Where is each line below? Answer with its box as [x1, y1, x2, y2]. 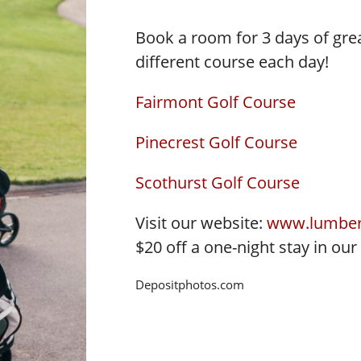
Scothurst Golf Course [135, 172, 301, 194]
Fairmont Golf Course [135, 91, 297, 114]
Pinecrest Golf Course [135, 131, 298, 154]
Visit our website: [135, 212, 268, 234]
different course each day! [135, 51, 330, 73]
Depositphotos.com [135, 276, 245, 293]
